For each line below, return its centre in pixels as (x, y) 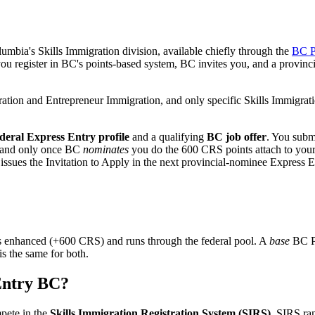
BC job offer (237, 137)
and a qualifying (169, 137)
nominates (106, 150)
